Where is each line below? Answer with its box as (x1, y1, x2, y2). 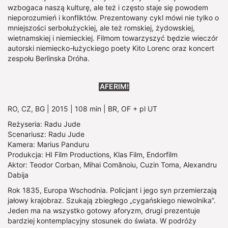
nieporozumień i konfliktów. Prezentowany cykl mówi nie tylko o (8, 13, 219, 22)
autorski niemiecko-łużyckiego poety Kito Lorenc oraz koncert (8, 44, 214, 53)
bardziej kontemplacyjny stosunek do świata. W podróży (8, 216, 196, 225)
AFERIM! (99, 82, 129, 91)
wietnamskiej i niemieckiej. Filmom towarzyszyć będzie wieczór (8, 34, 218, 43)
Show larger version (7, 64, 73, 73)
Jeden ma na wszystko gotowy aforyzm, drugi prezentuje (8, 206, 200, 215)
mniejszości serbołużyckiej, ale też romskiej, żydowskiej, (8, 23, 195, 33)
